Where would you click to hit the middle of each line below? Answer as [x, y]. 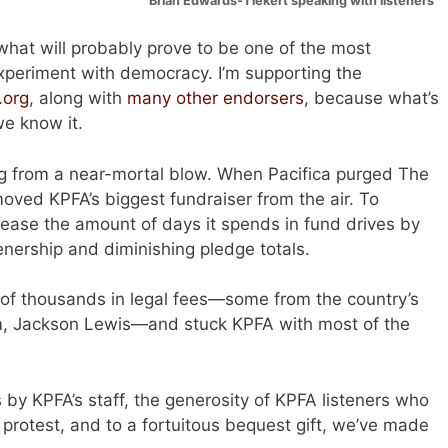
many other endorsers [215, 98]
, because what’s [371, 98]
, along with [78, 98]
